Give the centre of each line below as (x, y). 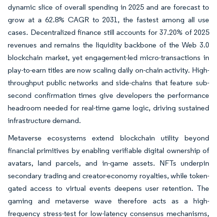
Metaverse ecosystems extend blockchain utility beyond (108, 138)
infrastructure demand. (44, 120)
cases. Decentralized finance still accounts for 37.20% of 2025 (108, 32)
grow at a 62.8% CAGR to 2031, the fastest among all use (108, 19)
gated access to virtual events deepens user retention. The (108, 188)
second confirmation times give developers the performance (108, 95)
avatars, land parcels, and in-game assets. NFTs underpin (108, 163)
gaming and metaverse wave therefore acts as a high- (108, 201)
